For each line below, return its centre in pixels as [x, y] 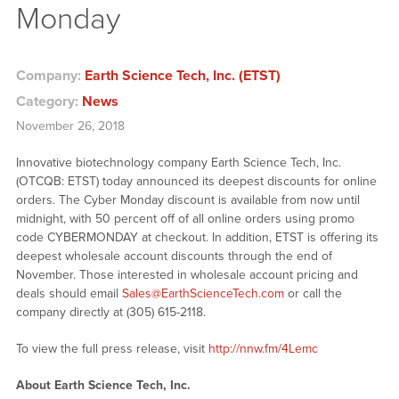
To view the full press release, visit [112, 349]
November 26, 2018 [70, 126]
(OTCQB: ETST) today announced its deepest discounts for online [196, 182]
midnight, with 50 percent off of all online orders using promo [185, 219]
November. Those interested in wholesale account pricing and [187, 275]
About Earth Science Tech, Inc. [103, 386]
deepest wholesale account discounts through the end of [174, 256]
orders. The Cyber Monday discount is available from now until [187, 200]
